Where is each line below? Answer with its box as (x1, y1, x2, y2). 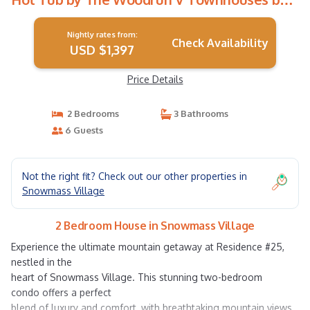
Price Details (127, 73, 183, 85)
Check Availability (171, 36, 268, 50)
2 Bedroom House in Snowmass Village (55, 219, 255, 232)
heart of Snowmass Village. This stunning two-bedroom (11, 271, 262, 283)
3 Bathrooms (172, 108, 228, 119)
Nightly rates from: (66, 30, 138, 39)
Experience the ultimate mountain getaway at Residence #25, (11, 241, 284, 253)
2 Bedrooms (62, 108, 119, 119)
